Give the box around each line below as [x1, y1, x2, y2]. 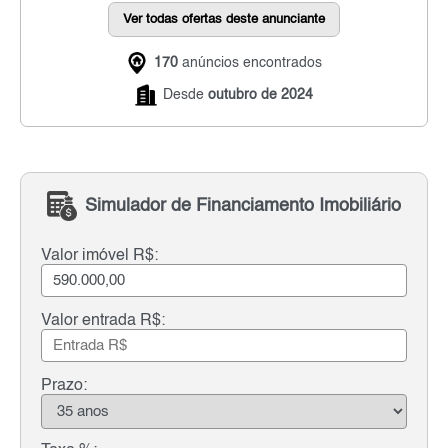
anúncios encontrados [178, 56, 322, 71]
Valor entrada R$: [41, 313, 165, 330]
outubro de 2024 [208, 88, 313, 103]
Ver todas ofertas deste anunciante [123, 13, 325, 27]
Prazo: [41, 378, 87, 395]
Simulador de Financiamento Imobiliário [85, 196, 401, 215]
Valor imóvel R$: [41, 248, 158, 265]
